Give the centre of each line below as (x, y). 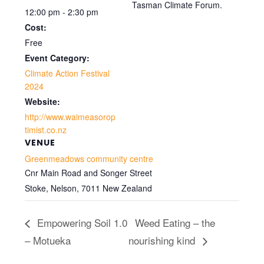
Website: (43, 101)
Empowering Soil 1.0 (81, 223)
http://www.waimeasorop (70, 117)
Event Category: (57, 58)
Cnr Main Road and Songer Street (89, 173)
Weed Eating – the (175, 223)
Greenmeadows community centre (89, 159)
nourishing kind (164, 240)
